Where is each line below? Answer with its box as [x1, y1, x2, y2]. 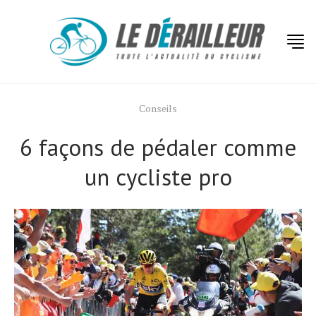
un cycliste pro [84, 162, 232, 192]
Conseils [139, 102, 177, 115]
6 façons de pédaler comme [20, 132, 296, 162]
